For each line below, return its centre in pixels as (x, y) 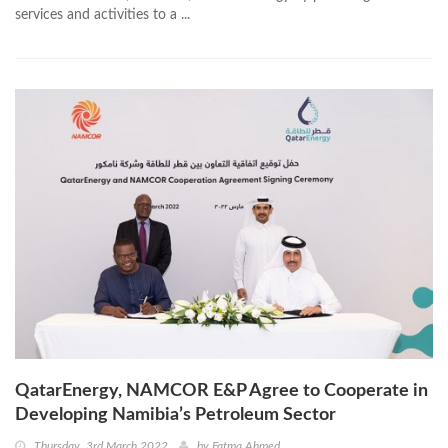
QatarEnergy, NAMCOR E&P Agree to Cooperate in (221, 391)
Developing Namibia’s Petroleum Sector (175, 415)
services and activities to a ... (102, 15)
